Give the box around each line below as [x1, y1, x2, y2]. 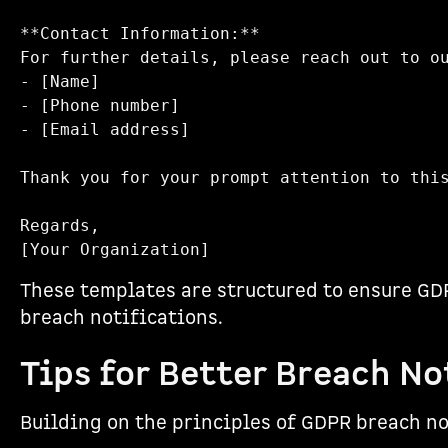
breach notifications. [20, 306, 223, 331]
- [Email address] [20, 120, 210, 139]
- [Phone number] [20, 96, 200, 115]
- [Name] [20, 72, 120, 91]
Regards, [20, 216, 120, 235]
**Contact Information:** [20, 24, 280, 43]
